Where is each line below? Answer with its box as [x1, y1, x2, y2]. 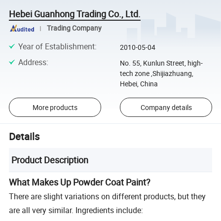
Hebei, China [119, 79, 158, 89]
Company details [140, 103, 192, 112]
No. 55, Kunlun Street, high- [119, 58, 203, 68]
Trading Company [46, 24, 102, 33]
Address [18, 57, 46, 68]
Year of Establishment [18, 40, 95, 52]
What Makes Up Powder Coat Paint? [9, 176, 151, 188]
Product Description [11, 154, 89, 166]
